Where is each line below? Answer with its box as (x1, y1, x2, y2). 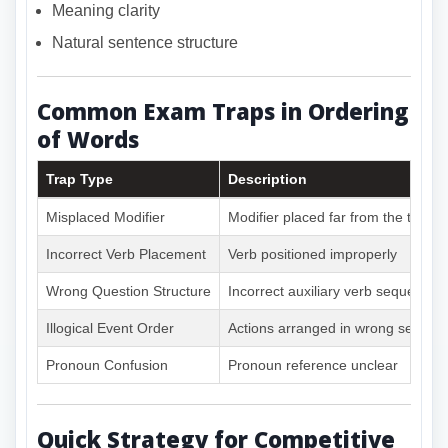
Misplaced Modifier (46, 209, 165, 226)
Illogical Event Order (46, 320, 174, 337)
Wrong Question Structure (46, 283, 211, 300)
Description (228, 171, 307, 188)
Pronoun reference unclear (228, 357, 398, 374)
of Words (37, 123, 139, 154)
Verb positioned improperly (228, 246, 397, 263)
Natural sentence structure (52, 33, 238, 51)
